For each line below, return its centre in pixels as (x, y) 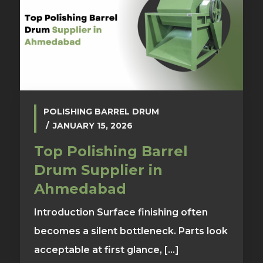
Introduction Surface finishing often (121, 213)
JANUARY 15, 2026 (92, 126)
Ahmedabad (80, 189)
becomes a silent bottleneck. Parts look (131, 231)
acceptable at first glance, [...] (106, 250)
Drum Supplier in (98, 170)
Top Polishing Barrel (111, 151)
